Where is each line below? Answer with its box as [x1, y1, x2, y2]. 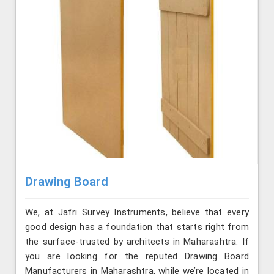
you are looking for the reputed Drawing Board [25, 250, 249, 262]
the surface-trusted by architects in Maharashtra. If [25, 235, 249, 247]
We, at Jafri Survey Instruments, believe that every [25, 206, 249, 218]
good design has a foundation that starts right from [25, 221, 249, 232]
